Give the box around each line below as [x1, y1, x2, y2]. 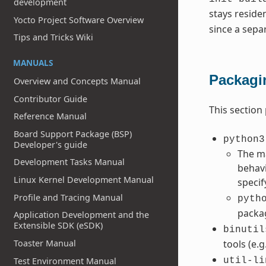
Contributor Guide [14, 93, 88, 104]
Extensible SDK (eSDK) [14, 220, 103, 232]
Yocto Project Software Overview [14, 14, 144, 26]
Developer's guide [14, 138, 88, 150]
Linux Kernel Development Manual [14, 174, 154, 186]
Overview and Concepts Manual [14, 75, 141, 87]
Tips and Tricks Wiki [14, 31, 94, 43]
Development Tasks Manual [14, 156, 125, 168]
